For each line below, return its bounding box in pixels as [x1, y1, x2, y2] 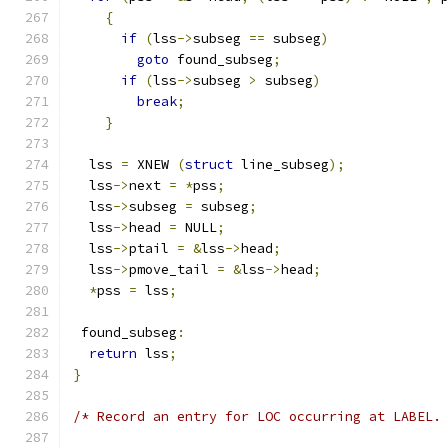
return [89, 345, 137, 362]
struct [185, 156, 233, 173]
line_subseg [233, 156, 329, 173]
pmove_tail [129, 261, 217, 278]
